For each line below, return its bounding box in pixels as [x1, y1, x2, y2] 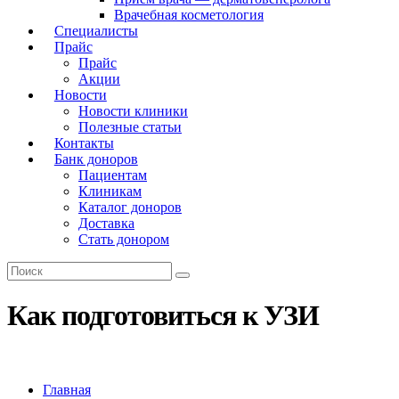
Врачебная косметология [114, 7, 264, 22]
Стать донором [78, 232, 169, 247]
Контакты [53, 135, 114, 151]
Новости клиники [78, 103, 188, 118]
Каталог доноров [78, 199, 182, 215]
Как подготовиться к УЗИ [7, 299, 319, 332]
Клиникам [78, 183, 142, 199]
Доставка [78, 216, 134, 231]
